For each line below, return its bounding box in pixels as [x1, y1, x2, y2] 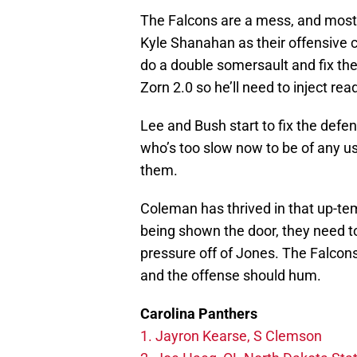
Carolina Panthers [140, 305, 257, 323]
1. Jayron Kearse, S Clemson [140, 328, 325, 345]
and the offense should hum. [140, 267, 321, 284]
